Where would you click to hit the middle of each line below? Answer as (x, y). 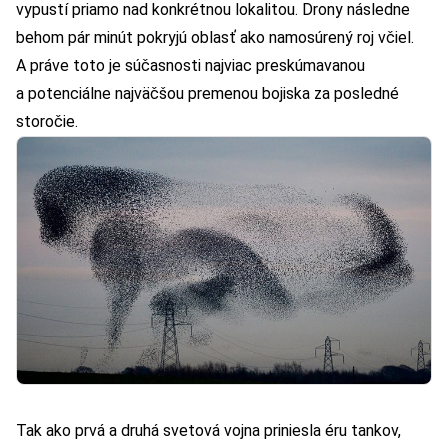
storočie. (47, 121)
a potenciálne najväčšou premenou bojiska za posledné (207, 93)
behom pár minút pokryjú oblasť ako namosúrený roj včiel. (215, 37)
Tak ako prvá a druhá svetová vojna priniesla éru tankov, (208, 430)
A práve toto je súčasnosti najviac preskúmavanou (190, 65)
